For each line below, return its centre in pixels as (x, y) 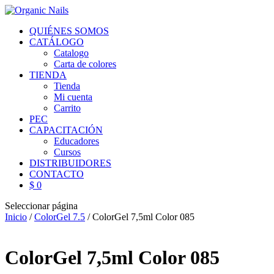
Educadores (76, 141)
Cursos (67, 152)
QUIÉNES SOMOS (69, 31)
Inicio (16, 217)
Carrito (67, 108)
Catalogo (71, 53)
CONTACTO (57, 174)
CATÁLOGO (57, 42)
